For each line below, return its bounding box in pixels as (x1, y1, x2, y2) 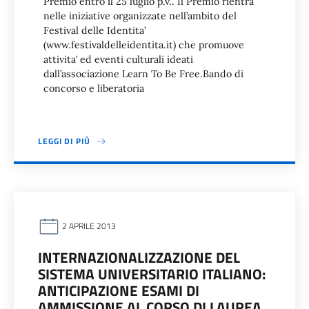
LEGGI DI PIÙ (38, 134, 90, 148)
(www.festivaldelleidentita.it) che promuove (43, 39, 244, 51)
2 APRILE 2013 (60, 219, 116, 233)
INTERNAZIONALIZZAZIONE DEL (38, 246, 240, 268)
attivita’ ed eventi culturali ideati (43, 53, 193, 66)
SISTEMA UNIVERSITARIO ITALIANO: (38, 263, 266, 285)
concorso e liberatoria (43, 82, 144, 94)
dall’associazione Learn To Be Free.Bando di (43, 68, 243, 80)
